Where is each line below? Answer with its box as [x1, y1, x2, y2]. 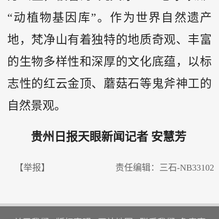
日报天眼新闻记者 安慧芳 [54, 131, 186, 143]
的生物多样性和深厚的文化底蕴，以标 [7, 55, 212, 68]
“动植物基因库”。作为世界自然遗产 [7, 11, 212, 24]
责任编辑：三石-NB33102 [115, 163, 214, 173]
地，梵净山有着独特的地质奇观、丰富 [7, 33, 212, 46]
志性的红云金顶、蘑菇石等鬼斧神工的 [7, 77, 212, 90]
